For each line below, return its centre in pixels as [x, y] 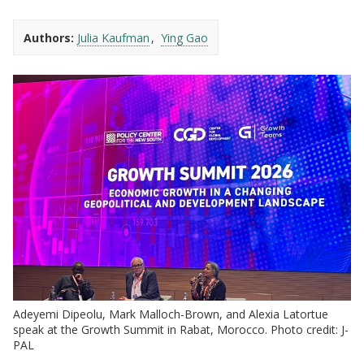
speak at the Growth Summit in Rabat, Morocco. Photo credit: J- [181, 329]
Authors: [49, 38]
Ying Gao [184, 38]
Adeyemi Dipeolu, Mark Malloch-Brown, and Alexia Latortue [171, 314]
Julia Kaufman [113, 38]
